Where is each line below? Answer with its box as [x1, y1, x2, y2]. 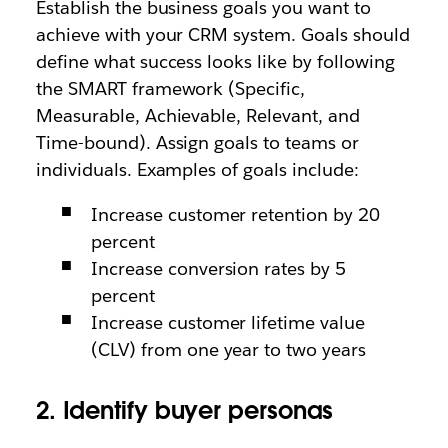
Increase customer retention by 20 [90, 203, 381, 226]
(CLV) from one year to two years [90, 338, 367, 361]
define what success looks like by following [35, 50, 395, 73]
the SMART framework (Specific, [35, 77, 306, 100]
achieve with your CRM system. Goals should [35, 23, 410, 46]
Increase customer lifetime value [90, 311, 366, 334]
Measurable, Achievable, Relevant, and [35, 104, 361, 127]
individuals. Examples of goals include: [35, 158, 359, 181]
